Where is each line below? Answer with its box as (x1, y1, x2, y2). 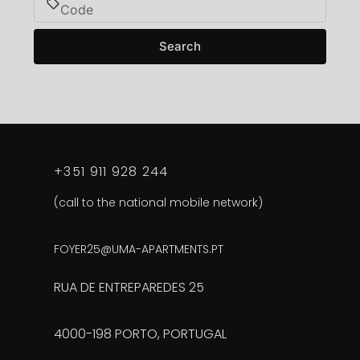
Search (159, 39, 201, 55)
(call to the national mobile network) (54, 194, 264, 211)
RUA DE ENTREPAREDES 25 (54, 277, 205, 297)
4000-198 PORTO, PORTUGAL (54, 324, 227, 343)
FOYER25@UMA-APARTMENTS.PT (54, 240, 224, 257)
